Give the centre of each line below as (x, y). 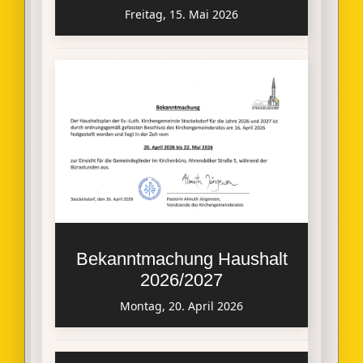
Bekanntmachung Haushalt (181, 258)
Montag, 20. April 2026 (181, 305)
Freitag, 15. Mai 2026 (181, 15)
